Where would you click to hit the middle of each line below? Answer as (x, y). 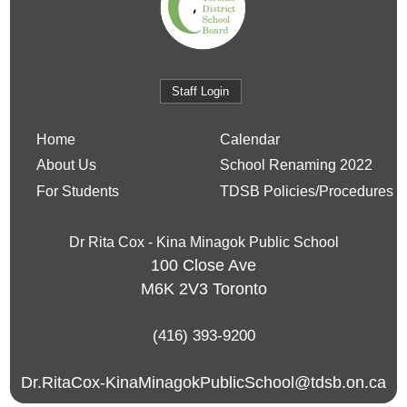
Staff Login (201, 91)
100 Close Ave (203, 265)
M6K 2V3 (174, 288)
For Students (77, 191)
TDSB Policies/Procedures (307, 191)
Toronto (239, 288)
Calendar (250, 139)
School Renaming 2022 (297, 165)
